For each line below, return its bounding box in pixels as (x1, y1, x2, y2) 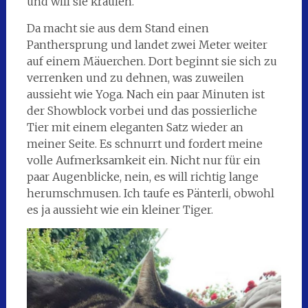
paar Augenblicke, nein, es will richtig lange (26, 169, 258, 184)
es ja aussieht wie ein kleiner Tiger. (26, 202, 213, 217)
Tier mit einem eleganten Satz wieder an (26, 120, 243, 134)
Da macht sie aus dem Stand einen (26, 21, 209, 35)
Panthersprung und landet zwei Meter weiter (26, 37, 267, 52)
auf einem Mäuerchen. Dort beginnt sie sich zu (26, 54, 277, 68)
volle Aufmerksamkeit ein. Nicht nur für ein (26, 153, 261, 167)
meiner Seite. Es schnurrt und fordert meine (26, 136, 263, 151)
